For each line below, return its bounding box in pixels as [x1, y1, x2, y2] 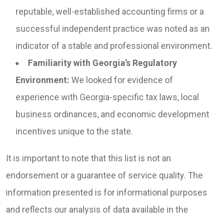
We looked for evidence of [69, 75, 173, 86]
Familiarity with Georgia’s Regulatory [28, 58, 177, 68]
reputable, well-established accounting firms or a [16, 6, 204, 17]
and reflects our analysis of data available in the [6, 204, 188, 215]
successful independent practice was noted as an [16, 23, 210, 34]
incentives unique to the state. [16, 126, 133, 137]
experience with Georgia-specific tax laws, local [16, 92, 199, 103]
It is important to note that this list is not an [6, 153, 171, 164]
